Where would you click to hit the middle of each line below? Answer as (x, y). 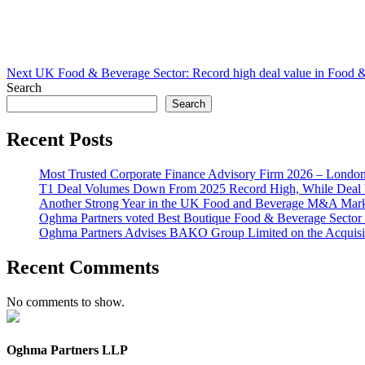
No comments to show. (66, 301)
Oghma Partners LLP (67, 350)
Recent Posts (59, 139)
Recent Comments (83, 267)
